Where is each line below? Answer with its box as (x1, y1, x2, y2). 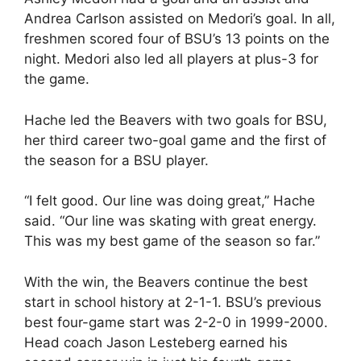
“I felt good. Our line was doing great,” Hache (24, 193, 315, 209)
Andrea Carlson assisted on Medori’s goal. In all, (24, 10, 335, 27)
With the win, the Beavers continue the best (24, 273, 308, 290)
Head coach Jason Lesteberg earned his (24, 334, 288, 351)
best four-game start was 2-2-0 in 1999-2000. (24, 313, 328, 330)
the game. (24, 71, 89, 87)
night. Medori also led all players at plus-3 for (24, 51, 318, 67)
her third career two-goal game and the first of (24, 131, 326, 148)
